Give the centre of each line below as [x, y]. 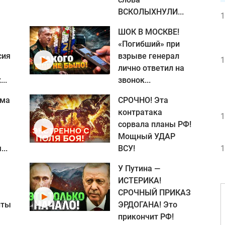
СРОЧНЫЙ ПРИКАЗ [154, 193]
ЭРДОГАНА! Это [148, 205]
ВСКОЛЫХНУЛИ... [151, 12]
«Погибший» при [149, 44]
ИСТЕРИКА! [140, 181]
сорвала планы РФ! [155, 124]
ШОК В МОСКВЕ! [149, 32]
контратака [140, 112]
